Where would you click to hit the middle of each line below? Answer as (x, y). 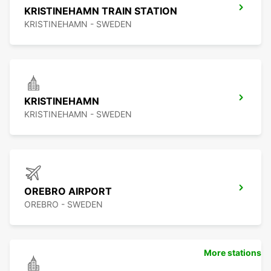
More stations (233, 253)
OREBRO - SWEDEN (64, 204)
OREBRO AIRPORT (68, 191)
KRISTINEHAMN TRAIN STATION (101, 11)
